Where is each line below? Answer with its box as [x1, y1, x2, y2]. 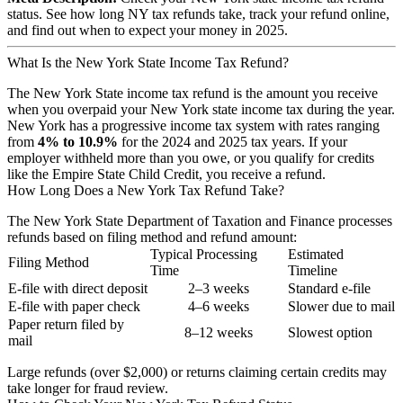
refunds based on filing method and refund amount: [7, 228, 297, 245]
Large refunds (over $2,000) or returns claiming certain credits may [7, 363, 387, 380]
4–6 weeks [187, 298, 249, 314]
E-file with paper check [8, 298, 140, 314]
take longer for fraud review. [7, 380, 168, 396]
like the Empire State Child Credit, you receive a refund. [7, 166, 326, 182]
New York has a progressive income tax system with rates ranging [7, 117, 380, 133]
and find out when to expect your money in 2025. [7, 22, 288, 38]
